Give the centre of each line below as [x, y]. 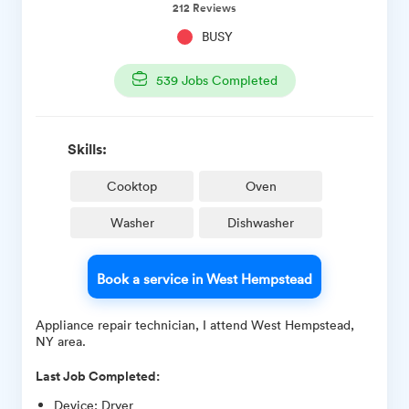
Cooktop [132, 186]
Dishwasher [261, 223]
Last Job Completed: [98, 377]
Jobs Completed [227, 80]
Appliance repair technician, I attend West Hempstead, [195, 325]
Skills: [87, 149]
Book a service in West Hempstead [204, 279]
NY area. [61, 341]
